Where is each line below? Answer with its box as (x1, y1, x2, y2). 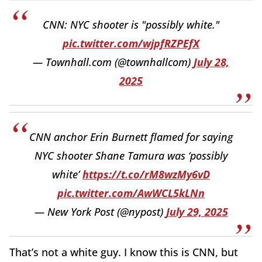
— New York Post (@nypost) (34, 204, 166, 219)
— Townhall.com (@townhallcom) (33, 54, 194, 69)
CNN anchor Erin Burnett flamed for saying (29, 129, 233, 144)
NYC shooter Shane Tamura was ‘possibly (34, 148, 228, 163)
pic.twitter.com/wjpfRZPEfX (63, 36, 199, 50)
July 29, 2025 (166, 204, 228, 219)
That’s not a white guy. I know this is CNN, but (9, 244, 238, 259)
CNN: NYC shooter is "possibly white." (43, 17, 219, 32)
